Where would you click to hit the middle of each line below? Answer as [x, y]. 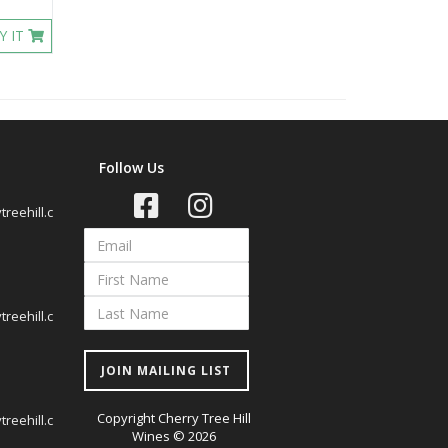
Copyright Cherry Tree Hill [173, 418]
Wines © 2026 [173, 436]
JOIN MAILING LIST [166, 370]
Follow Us [131, 167]
